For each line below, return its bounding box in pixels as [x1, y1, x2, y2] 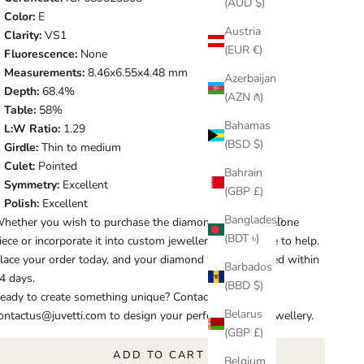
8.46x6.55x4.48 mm [84, 65, 188, 81]
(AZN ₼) [224, 89, 263, 106]
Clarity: [4, 28, 42, 44]
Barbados [224, 259, 272, 275]
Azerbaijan [224, 71, 276, 87]
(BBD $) [224, 278, 263, 294]
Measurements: [4, 65, 85, 81]
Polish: [4, 196, 40, 212]
